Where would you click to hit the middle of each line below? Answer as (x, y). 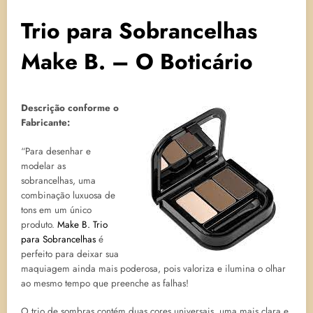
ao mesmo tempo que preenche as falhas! (105, 283)
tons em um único (56, 210)
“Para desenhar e (56, 151)
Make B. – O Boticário (137, 62)
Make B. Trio (82, 224)
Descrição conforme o (70, 108)
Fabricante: (45, 123)
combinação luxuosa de (68, 195)
